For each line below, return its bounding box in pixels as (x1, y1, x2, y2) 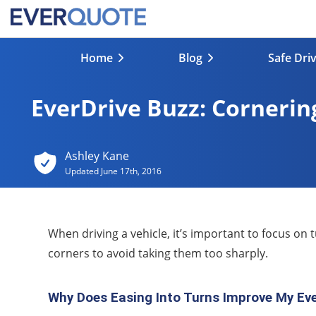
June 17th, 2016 (100, 165, 162, 177)
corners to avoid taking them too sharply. (48, 245, 268, 262)
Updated (64, 165, 101, 177)
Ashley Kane (64, 148, 129, 164)
